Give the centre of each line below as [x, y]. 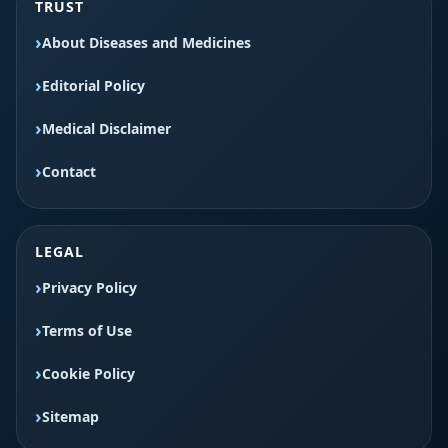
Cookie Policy [88, 373]
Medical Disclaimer [106, 128]
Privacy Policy [89, 287]
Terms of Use [87, 330]
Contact [69, 171]
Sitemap [70, 416]
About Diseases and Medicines [146, 42]
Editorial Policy [93, 85]
